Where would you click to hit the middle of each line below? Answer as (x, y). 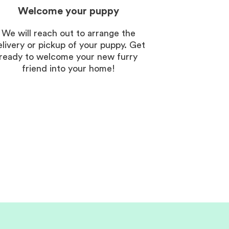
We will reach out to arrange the (68, 33)
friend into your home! (68, 68)
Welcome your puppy (68, 11)
